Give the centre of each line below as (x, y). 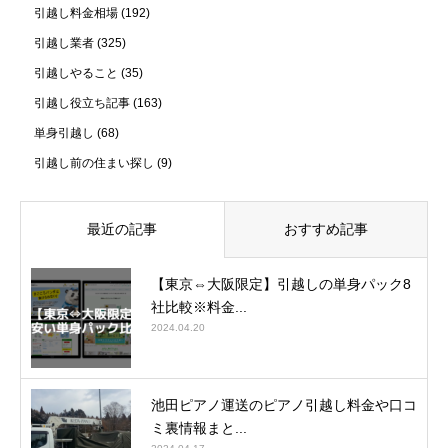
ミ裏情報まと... (199, 427)
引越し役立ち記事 (82, 102)
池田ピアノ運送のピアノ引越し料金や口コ (284, 404)
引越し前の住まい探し (94, 162)
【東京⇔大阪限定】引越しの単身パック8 (281, 283)
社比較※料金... (199, 306)
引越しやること (76, 72)
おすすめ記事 (325, 228)
